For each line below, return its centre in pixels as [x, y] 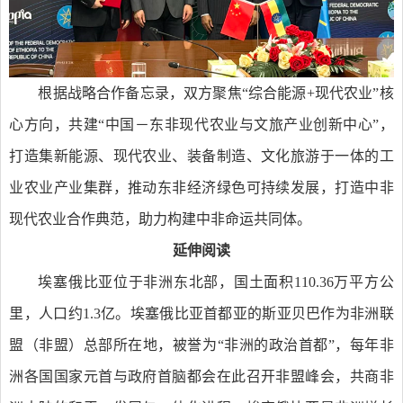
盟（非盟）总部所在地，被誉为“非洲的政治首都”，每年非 [201, 345]
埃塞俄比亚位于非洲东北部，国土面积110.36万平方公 [216, 282]
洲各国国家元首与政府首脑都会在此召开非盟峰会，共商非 [201, 376]
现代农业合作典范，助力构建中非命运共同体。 [161, 219]
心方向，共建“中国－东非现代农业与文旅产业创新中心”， [201, 124]
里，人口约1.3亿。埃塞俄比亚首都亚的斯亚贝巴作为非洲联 [201, 313]
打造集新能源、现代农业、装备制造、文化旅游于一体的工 [201, 156]
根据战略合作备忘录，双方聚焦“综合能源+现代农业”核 [216, 93]
